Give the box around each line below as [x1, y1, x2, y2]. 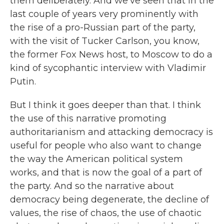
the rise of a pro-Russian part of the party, [10, 22, 195, 33]
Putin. [10, 76, 36, 87]
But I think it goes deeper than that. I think [10, 99, 201, 110]
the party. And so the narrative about [10, 180, 174, 191]
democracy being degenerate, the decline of [10, 194, 209, 205]
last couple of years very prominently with [10, 8, 198, 19]
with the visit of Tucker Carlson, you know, [10, 35, 199, 46]
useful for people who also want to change [10, 140, 201, 151]
